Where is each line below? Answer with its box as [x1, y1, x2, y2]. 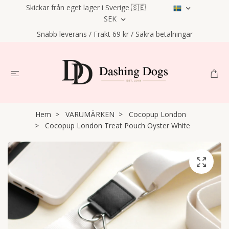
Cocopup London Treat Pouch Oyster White [43, 120, 190, 130]
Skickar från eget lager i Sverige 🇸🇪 [26, 3, 146, 12]
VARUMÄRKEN [65, 109, 114, 119]
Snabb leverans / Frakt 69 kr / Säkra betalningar [36, 29, 193, 39]
